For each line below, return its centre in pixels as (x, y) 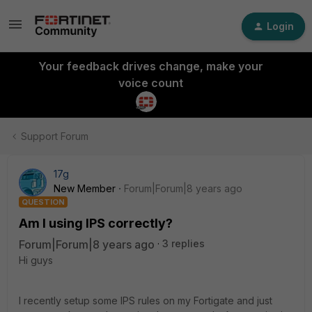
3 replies (184, 243)
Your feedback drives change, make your (150, 66)
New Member (85, 188)
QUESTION (43, 202)
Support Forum (55, 136)
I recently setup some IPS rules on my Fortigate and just (146, 301)
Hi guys (36, 260)
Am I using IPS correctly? (96, 223)
